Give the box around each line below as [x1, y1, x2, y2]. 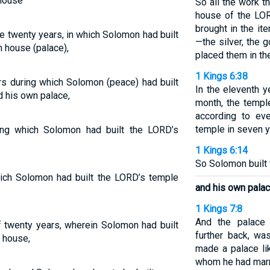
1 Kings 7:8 [195, 203, 242, 215]
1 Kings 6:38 [195, 71, 248, 82]
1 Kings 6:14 [195, 145, 248, 156]
